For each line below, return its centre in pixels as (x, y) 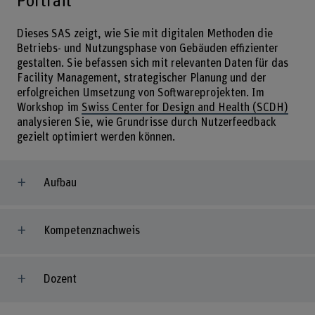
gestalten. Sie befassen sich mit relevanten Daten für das (152, 64)
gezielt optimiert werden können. (96, 137)
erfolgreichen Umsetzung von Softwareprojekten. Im (140, 93)
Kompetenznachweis (91, 231)
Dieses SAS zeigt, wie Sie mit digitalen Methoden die (144, 34)
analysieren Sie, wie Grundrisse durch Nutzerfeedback (146, 123)
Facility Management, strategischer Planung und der (141, 78)
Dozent (60, 279)
